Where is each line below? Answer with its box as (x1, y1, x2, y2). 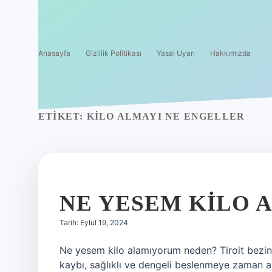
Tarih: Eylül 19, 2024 (59, 218, 128, 227)
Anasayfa (38, 49, 70, 58)
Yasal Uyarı (157, 49, 195, 58)
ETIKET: (38, 111, 87, 121)
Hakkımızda (210, 49, 251, 58)
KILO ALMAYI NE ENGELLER (86, 111, 245, 121)
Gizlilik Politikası (86, 49, 141, 58)
